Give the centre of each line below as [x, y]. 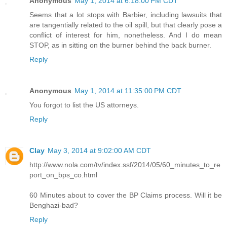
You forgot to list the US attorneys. [84, 105]
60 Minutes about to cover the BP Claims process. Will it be [126, 195]
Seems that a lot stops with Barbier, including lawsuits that [126, 15]
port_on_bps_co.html [63, 175]
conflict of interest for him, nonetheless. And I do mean [126, 35]
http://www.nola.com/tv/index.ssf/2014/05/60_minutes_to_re [125, 165]
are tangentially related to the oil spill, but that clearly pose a [126, 25]
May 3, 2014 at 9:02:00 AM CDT [99, 151]
